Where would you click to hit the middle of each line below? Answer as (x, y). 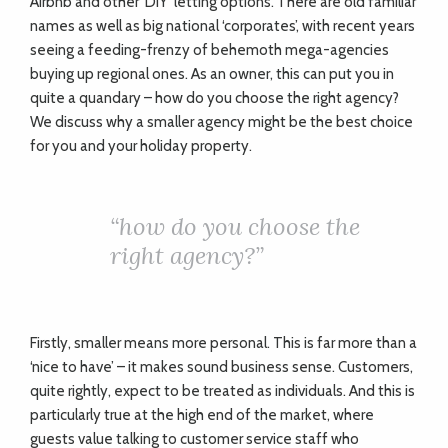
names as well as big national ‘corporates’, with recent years (222, 26)
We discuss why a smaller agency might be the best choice (221, 122)
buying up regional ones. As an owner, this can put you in (212, 74)
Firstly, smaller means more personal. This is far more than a (223, 343)
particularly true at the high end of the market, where (202, 415)
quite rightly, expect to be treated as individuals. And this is (222, 391)
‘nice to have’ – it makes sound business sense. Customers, (221, 367)
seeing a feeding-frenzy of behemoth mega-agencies (209, 50)
